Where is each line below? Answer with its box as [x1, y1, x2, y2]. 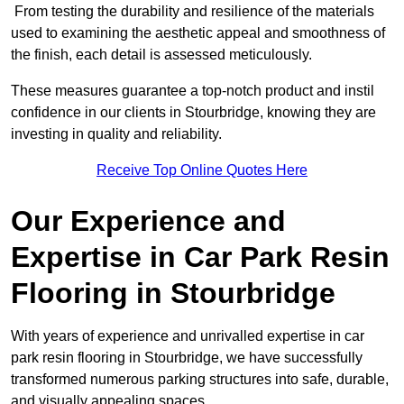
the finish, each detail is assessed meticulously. [11, 47, 316, 63]
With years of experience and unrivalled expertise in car [11, 328, 364, 344]
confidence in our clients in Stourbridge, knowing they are [11, 105, 376, 121]
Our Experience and [11, 205, 286, 238]
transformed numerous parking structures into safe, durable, [11, 372, 389, 388]
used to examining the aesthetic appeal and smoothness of [11, 25, 385, 41]
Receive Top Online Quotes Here [96, 162, 308, 179]
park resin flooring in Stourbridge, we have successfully [11, 350, 363, 366]
